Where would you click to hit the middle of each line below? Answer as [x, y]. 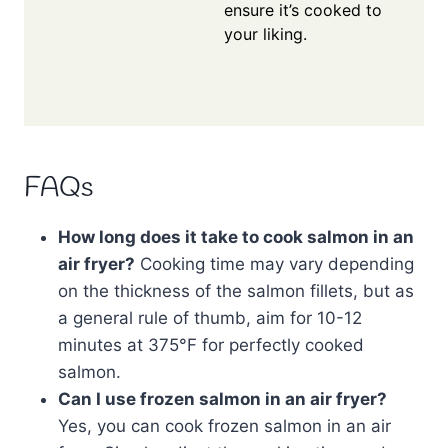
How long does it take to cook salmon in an [236, 237]
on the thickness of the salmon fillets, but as [236, 291]
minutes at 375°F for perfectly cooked [211, 345]
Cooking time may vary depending [274, 264]
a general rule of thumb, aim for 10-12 [210, 318]
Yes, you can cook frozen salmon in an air [224, 426]
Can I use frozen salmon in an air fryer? [222, 399]
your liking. [265, 34]
